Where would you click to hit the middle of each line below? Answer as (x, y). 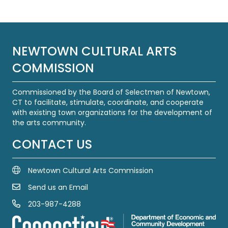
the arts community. (49, 122)
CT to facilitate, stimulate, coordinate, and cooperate (108, 102)
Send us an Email (58, 187)
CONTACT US (52, 144)
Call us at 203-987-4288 (56, 204)
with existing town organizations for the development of (112, 112)
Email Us (26, 188)
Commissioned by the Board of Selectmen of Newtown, (111, 92)
